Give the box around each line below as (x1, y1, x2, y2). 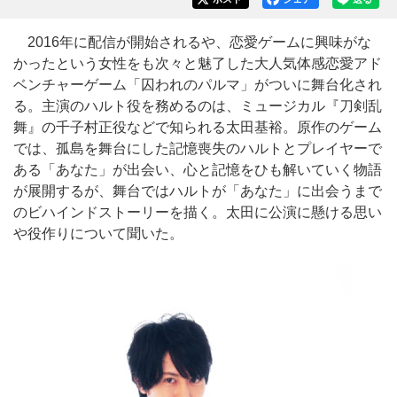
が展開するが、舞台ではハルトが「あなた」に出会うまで (13, 183, 382, 198)
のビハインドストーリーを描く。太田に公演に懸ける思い (13, 205, 382, 220)
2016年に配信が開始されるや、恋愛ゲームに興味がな (13, 35, 371, 50)
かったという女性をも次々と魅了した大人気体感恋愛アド (13, 56, 382, 71)
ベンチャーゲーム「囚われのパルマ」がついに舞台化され (13, 77, 382, 92)
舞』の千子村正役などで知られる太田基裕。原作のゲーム (13, 120, 382, 135)
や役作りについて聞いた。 (13, 226, 183, 241)
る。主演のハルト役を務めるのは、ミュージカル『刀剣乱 (13, 98, 382, 113)
